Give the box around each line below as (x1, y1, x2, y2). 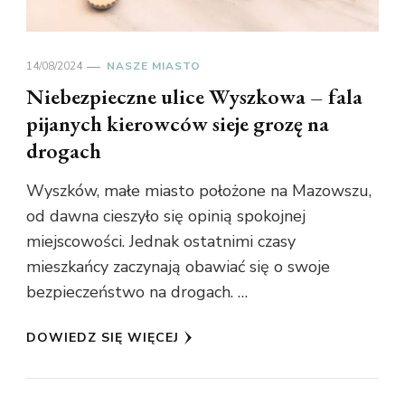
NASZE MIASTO (107, 59, 201, 74)
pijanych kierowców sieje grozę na (26, 109, 329, 138)
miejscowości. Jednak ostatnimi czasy (26, 231, 296, 253)
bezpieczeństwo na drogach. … (26, 281, 248, 304)
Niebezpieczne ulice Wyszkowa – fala (26, 82, 363, 111)
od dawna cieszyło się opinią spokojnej (26, 205, 306, 228)
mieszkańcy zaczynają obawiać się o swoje (26, 256, 330, 278)
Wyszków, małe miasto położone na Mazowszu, (26, 180, 372, 202)
